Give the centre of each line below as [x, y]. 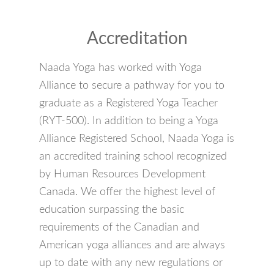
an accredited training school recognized [133, 156]
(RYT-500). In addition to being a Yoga [129, 121]
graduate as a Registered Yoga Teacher [128, 103]
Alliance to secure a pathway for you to [132, 85]
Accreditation [137, 39]
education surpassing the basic [112, 209]
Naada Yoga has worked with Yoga [120, 68]
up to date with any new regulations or [131, 263]
